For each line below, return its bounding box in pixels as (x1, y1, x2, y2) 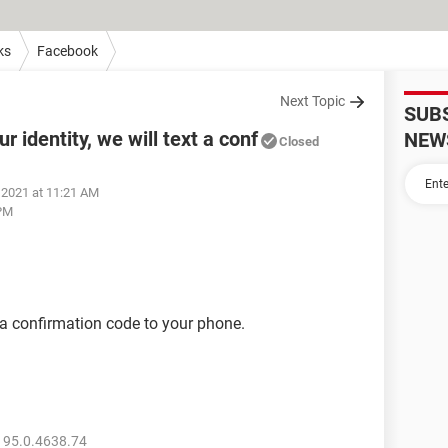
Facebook (37, 42, 98, 59)
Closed (279, 134, 319, 149)
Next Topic (280, 93, 345, 109)
